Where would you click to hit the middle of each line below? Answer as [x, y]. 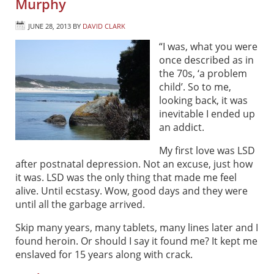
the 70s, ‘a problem [203, 73]
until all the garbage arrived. [80, 204]
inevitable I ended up [207, 113]
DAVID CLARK [104, 26]
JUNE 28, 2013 [50, 26]
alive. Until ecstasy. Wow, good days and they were [131, 191]
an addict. [182, 127]
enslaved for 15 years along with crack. [104, 254]
